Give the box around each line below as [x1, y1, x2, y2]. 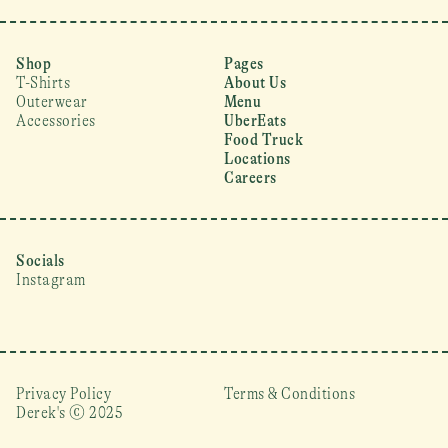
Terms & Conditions [224, 384, 356, 403]
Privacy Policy [16, 384, 112, 403]
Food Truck [224, 130, 304, 149]
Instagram [16, 270, 86, 289]
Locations [224, 149, 291, 168]
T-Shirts [16, 73, 71, 92]
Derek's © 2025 [16, 403, 126, 422]
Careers [224, 168, 277, 187]
